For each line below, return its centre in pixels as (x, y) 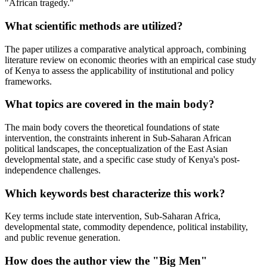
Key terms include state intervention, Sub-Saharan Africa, (113, 216)
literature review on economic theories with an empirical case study (131, 60)
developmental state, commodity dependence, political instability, (126, 227)
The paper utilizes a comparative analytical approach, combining (125, 49)
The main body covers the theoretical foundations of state (112, 128)
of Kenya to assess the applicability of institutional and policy (119, 70)
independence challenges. (53, 170)
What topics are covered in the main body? (110, 104)
